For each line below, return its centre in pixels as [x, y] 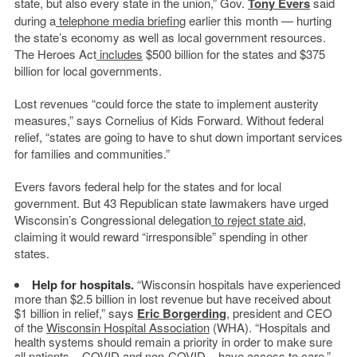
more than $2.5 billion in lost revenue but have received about [172, 298]
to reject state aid [257, 219]
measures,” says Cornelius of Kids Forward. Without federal [169, 120]
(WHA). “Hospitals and [269, 327]
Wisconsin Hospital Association [127, 327]
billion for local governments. [88, 70]
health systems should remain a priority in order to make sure [173, 341]
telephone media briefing [120, 20]
